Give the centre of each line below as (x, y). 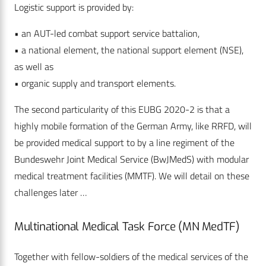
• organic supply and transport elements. (96, 83)
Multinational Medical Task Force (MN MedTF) (127, 227)
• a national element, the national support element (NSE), (129, 50)
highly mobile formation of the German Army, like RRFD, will (133, 126)
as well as (34, 67)
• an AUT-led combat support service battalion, (107, 34)
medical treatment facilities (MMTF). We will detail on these (132, 176)
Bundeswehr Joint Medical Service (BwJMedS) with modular (132, 159)
